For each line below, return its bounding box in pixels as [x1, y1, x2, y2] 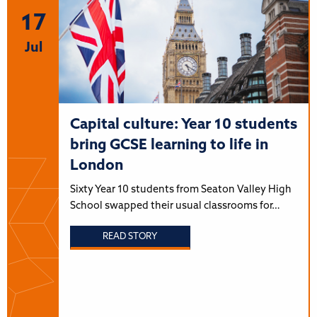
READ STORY [103, 232, 158, 242]
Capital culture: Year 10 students [69, 117, 297, 132]
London [69, 158, 123, 173]
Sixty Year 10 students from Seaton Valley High [69, 184, 292, 195]
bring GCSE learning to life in [69, 137, 268, 153]
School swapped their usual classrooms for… [69, 200, 280, 212]
